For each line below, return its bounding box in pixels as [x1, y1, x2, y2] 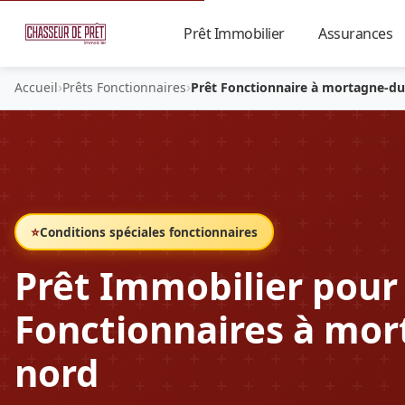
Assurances [318, 23, 396, 43]
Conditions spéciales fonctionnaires [40, 222, 258, 240]
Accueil [14, 78, 58, 96]
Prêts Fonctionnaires [62, 78, 186, 96]
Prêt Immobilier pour [14, 260, 398, 311]
